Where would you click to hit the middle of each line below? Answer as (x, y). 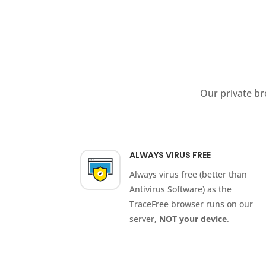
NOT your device (193, 219)
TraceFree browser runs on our (191, 204)
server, (144, 219)
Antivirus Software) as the (180, 189)
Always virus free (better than (188, 175)
